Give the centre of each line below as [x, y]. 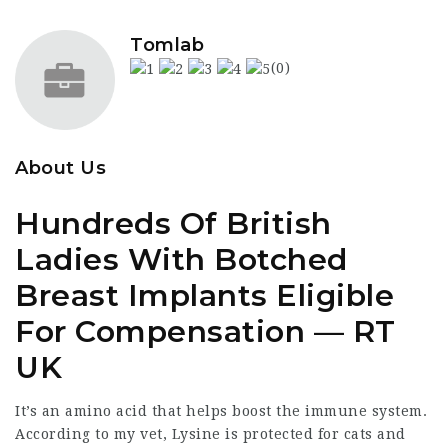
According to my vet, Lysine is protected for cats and [210, 434]
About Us [60, 168]
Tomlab [167, 45]
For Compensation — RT [205, 331]
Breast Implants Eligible [204, 295]
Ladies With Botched [181, 259]
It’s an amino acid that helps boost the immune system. [223, 411]
